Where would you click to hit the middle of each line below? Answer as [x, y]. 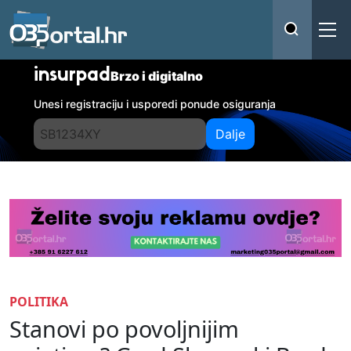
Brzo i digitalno [157, 76]
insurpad [72, 76]
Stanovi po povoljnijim [124, 328]
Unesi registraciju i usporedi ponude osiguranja [155, 104]
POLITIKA [39, 301]
